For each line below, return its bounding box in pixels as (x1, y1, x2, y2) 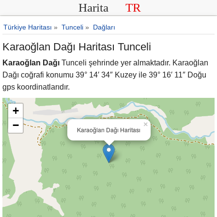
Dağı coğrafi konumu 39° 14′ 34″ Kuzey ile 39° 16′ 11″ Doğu (2, 71, 206, 79)
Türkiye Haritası (3, 23, 52, 31)
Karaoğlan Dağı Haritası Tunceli (2, 41, 151, 53)
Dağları (93, 23, 115, 31)
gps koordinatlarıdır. (2, 83, 70, 91)
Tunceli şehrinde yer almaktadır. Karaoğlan (60, 59, 208, 67)
